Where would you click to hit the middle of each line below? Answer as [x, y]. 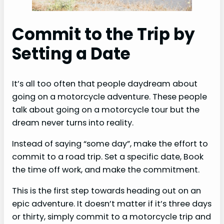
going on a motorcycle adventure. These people [109, 96]
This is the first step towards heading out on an [106, 191]
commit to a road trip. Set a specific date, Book [108, 156]
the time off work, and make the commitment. [106, 169]
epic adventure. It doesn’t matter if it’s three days [112, 204]
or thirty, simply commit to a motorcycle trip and [111, 217]
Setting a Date [71, 54]
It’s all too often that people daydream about [105, 83]
